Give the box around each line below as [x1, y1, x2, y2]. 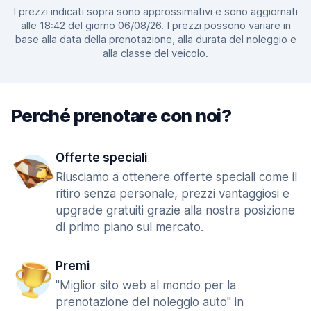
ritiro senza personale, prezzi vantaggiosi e [56, 187, 289, 201]
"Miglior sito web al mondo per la [56, 278, 236, 292]
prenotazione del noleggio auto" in [56, 295, 244, 309]
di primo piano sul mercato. [56, 220, 203, 234]
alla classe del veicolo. [103, 47, 208, 60]
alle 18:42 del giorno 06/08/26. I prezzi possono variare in [20, 19, 291, 32]
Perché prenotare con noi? [11, 105, 231, 126]
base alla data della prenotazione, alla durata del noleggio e [15, 33, 296, 46]
